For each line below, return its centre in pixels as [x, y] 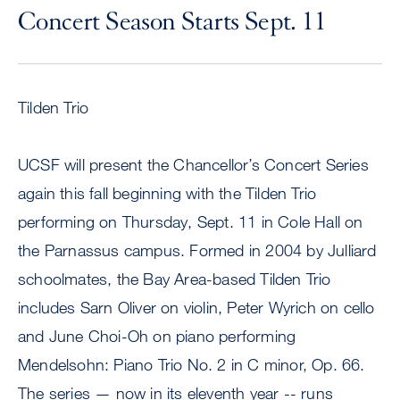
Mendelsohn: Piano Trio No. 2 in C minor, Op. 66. [192, 365]
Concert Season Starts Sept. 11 [172, 22]
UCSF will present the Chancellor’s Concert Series [193, 165]
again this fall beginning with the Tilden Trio [167, 193]
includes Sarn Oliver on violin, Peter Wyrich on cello [196, 308]
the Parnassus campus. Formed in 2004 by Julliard [197, 250]
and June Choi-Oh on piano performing [157, 336]
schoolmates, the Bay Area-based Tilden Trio [175, 279]
